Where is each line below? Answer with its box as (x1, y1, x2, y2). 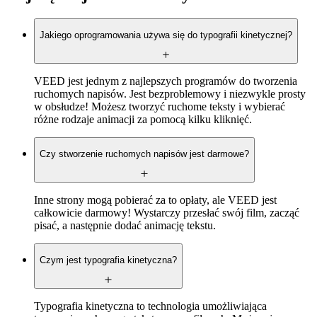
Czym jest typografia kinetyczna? (40, 255, 177, 266)
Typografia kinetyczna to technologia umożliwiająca (34, 299, 267, 312)
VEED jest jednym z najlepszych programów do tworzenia (34, 75, 297, 88)
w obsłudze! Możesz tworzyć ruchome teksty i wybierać (34, 100, 285, 113)
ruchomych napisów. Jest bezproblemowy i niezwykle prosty (34, 88, 306, 100)
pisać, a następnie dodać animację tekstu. (34, 219, 216, 231)
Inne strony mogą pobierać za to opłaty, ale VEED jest (34, 194, 277, 206)
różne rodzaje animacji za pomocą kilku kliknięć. (34, 113, 252, 126)
